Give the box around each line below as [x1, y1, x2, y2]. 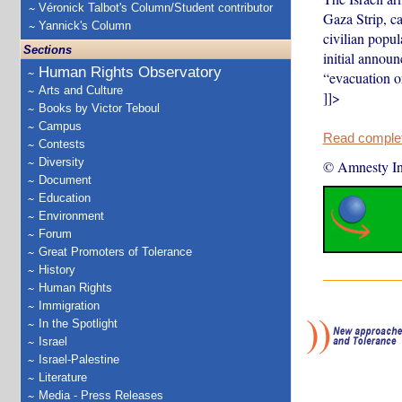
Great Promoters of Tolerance [39, 245, 192, 258]
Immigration [39, 299, 100, 312]
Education [39, 191, 91, 205]
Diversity [39, 155, 84, 169]
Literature [39, 371, 87, 384]
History [39, 263, 75, 276]
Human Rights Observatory [39, 64, 222, 81]
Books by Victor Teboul [39, 101, 160, 115]
